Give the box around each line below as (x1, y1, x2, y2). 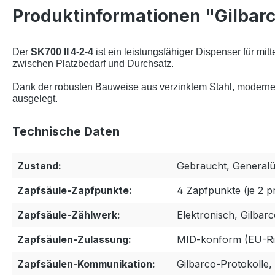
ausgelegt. (12, 93, 58, 104)
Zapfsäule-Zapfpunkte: (17, 184, 132, 197)
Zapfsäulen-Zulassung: (17, 233, 131, 246)
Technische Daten (12, 124, 120, 139)
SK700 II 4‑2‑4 (31, 47, 93, 58)
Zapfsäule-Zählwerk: (17, 209, 120, 222)
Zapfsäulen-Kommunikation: (17, 258, 155, 271)
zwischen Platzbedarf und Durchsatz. (12, 58, 174, 69)
